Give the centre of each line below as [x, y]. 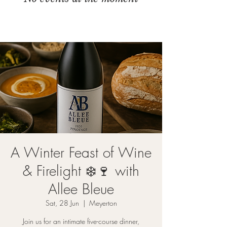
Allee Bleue [81, 189]
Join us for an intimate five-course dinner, [81, 221]
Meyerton [103, 203]
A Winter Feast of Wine [81, 152]
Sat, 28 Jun [62, 203]
